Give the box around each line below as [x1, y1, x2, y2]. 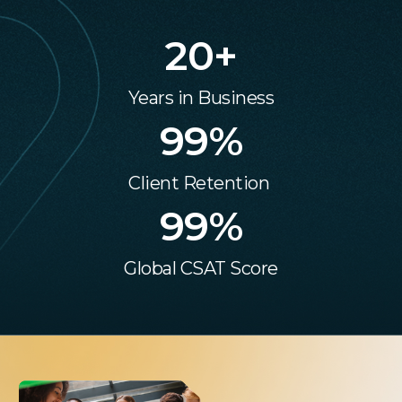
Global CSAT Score [124, 257, 278, 279]
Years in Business [127, 86, 275, 109]
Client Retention [128, 171, 274, 194]
